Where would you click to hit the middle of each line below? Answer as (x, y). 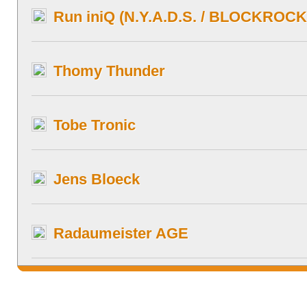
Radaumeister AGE (121, 233)
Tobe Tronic (95, 125)
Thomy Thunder (109, 71)
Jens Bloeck (97, 179)
